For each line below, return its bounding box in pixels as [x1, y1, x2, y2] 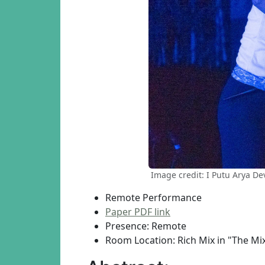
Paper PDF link [105, 205, 170, 218]
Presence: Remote [105, 219, 186, 232]
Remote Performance [105, 190, 202, 204]
